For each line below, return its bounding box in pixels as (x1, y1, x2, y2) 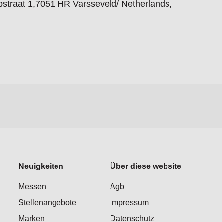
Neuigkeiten (18, 162, 63, 171)
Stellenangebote (18, 198, 76, 207)
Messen (18, 182, 46, 191)
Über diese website (110, 162, 182, 171)
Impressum (110, 198, 149, 207)
